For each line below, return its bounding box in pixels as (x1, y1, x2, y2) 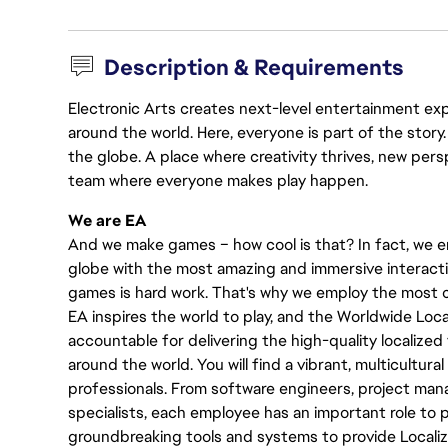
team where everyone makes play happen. (68, 170, 368, 191)
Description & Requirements (104, 53, 405, 82)
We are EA (68, 210, 146, 231)
